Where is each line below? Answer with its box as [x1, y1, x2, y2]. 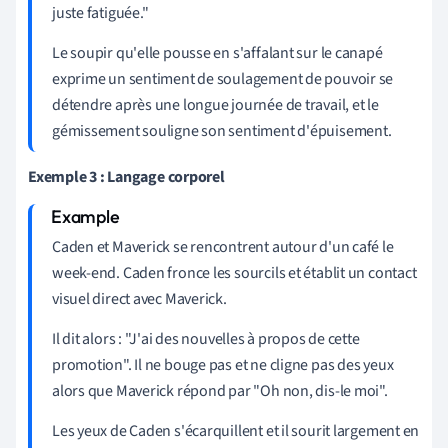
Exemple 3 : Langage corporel [28, 166, 225, 189]
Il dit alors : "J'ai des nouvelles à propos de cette [52, 328, 360, 351]
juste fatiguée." [52, 2, 149, 25]
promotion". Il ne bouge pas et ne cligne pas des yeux [52, 354, 394, 377]
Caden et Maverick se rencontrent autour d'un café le [52, 236, 394, 259]
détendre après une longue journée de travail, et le [52, 94, 379, 117]
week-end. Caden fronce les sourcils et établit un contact [52, 262, 417, 285]
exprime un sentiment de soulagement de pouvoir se [52, 68, 394, 91]
